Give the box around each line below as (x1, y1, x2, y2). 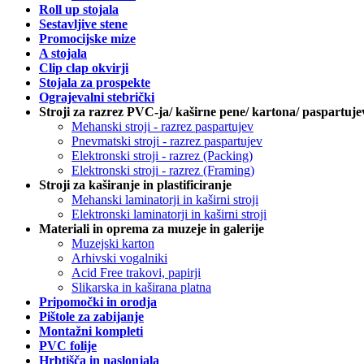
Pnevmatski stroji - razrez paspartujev (71, 133, 262, 148)
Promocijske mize (39, 31, 136, 45)
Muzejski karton (71, 236, 154, 250)
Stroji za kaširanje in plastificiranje (39, 177, 232, 192)
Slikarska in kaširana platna (71, 279, 211, 294)
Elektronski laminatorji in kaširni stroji (71, 206, 266, 221)
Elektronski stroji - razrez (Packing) (71, 148, 253, 162)
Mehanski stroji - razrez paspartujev (71, 119, 253, 133)
